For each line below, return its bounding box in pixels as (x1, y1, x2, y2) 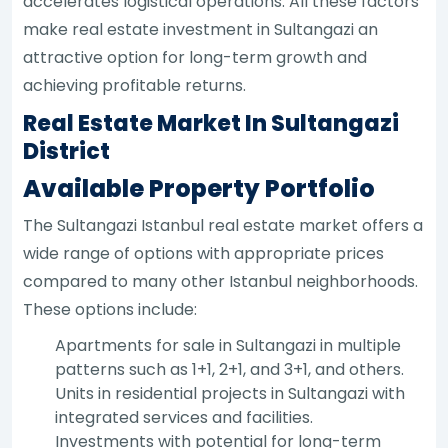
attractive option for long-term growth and (23, 45, 368, 69)
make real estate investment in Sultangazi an (23, 17, 379, 41)
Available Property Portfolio (23, 171, 376, 205)
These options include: (23, 297, 198, 321)
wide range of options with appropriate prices (23, 241, 385, 265)
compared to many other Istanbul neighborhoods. (23, 269, 419, 293)
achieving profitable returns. (23, 73, 247, 97)
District (23, 135, 111, 167)
